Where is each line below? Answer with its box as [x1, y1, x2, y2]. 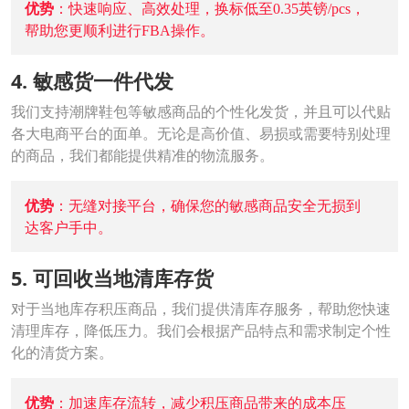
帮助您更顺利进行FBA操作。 [25, 23, 215, 37]
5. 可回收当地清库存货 [11, 265, 214, 291]
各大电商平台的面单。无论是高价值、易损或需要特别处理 [11, 123, 391, 143]
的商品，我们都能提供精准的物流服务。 [11, 145, 274, 165]
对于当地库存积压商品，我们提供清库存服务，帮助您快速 [11, 299, 391, 319]
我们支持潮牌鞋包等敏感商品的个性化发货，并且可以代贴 [11, 101, 391, 121]
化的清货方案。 [11, 342, 113, 362]
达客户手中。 [25, 220, 112, 235]
